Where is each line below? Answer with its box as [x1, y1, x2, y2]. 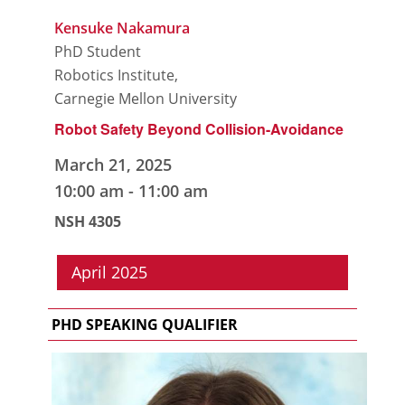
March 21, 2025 [54, 154, 173, 176]
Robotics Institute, [54, 64, 179, 85]
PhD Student [54, 41, 142, 61]
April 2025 [71, 260, 148, 283]
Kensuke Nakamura [54, 17, 191, 38]
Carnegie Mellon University [54, 88, 238, 108]
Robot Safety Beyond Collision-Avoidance [54, 118, 344, 140]
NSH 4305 [54, 211, 122, 231]
